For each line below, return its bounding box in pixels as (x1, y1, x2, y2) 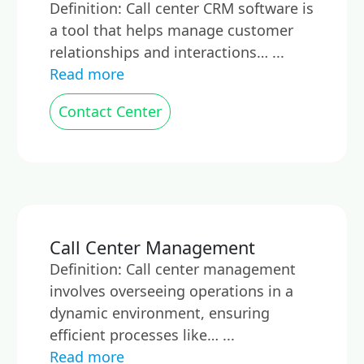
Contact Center (58, 102, 162, 121)
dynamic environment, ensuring (50, 303, 270, 323)
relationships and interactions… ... (50, 42, 284, 62)
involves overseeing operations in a (50, 281, 293, 301)
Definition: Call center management (50, 259, 296, 279)
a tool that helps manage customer (50, 20, 293, 40)
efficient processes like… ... (50, 325, 235, 344)
